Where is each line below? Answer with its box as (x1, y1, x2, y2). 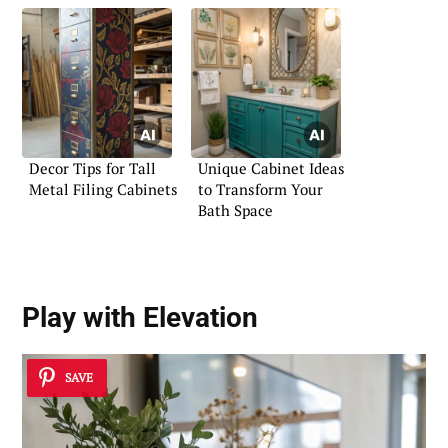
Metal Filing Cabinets (29, 179, 178, 200)
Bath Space (198, 200, 273, 221)
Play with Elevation (22, 301, 258, 335)
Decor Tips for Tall (29, 158, 156, 179)
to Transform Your (198, 179, 323, 200)
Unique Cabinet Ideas (198, 158, 345, 179)
